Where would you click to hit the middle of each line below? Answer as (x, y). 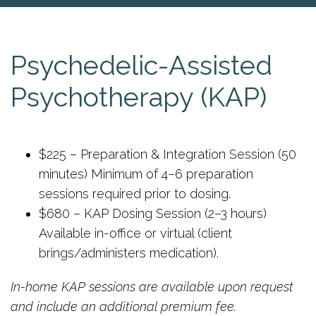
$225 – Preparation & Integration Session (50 (168, 154)
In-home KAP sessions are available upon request (152, 287)
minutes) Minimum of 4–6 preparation (146, 174)
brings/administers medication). (129, 253)
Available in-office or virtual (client (135, 233)
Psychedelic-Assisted (141, 65)
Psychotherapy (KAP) (139, 97)
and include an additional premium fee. (123, 306)
